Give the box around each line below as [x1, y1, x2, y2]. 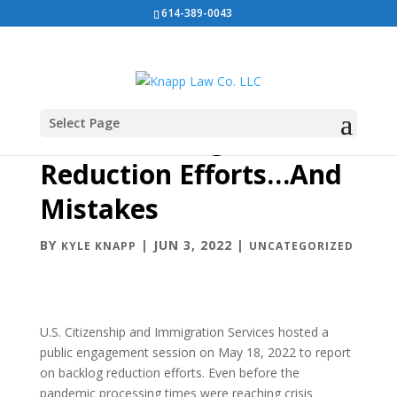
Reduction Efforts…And [39, 156, 342, 192]
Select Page [48, 113, 120, 131]
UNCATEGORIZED [248, 238, 354, 253]
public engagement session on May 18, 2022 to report [39, 344, 351, 361]
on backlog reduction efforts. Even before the [39, 364, 300, 381]
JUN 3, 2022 [152, 237, 232, 253]
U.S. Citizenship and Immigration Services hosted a [39, 323, 329, 340]
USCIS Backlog [39, 121, 225, 158]
